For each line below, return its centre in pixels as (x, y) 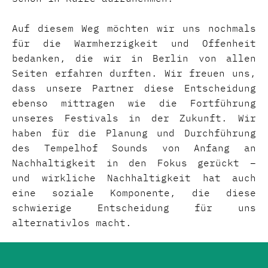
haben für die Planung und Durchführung (134, 133)
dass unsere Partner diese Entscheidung (134, 88)
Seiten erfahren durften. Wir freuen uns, (134, 73)
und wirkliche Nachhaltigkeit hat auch (134, 178)
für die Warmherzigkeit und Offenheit (134, 43)
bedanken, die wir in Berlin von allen (134, 58)
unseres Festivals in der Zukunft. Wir (134, 118)
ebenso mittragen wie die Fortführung (134, 103)
